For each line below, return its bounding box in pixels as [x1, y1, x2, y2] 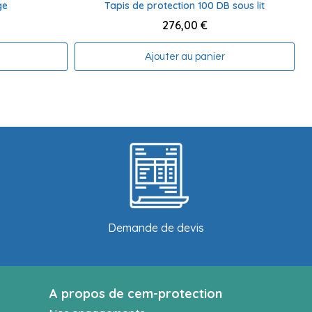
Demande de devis [107, 221, 204, 235]
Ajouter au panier [144, 52, 225, 63]
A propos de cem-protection [49, 286, 223, 302]
